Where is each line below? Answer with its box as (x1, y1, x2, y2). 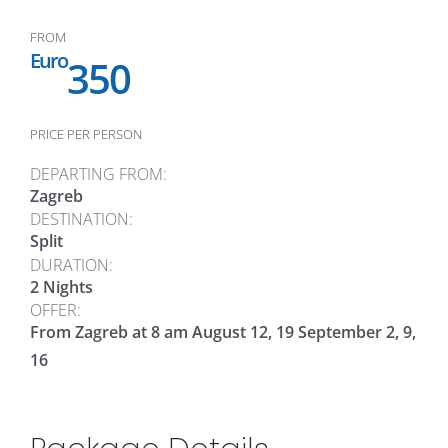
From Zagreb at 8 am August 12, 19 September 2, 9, (30, 321, 416, 344)
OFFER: (30, 299, 81, 322)
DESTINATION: (30, 208, 133, 231)
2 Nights (30, 275, 93, 298)
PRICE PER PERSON (30, 124, 142, 143)
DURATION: (30, 253, 113, 276)
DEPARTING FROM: (30, 162, 167, 185)
